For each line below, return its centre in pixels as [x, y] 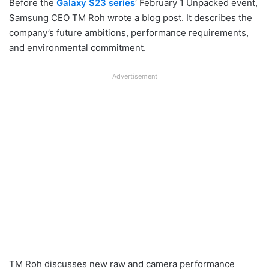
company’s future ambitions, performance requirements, [129, 32]
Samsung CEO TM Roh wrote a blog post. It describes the [131, 17]
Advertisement [134, 76]
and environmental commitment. [77, 47]
